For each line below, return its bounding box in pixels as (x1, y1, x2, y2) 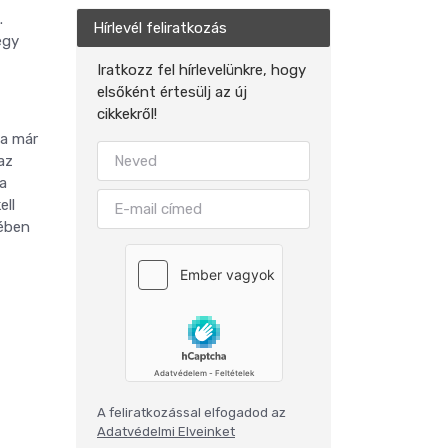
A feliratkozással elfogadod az (97, 404, 286, 420)
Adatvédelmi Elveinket (97, 423, 235, 439)
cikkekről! (97, 104, 157, 123)
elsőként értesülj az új (97, 82, 247, 101)
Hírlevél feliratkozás (93, 18, 227, 37)
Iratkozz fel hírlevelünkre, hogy (97, 60, 306, 79)
